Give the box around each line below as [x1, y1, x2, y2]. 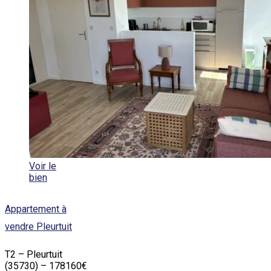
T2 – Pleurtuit [5, 249, 62, 261]
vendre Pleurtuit [5, 221, 72, 233]
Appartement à [5, 203, 67, 215]
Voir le [29, 160, 56, 172]
